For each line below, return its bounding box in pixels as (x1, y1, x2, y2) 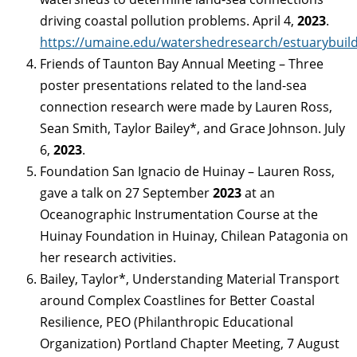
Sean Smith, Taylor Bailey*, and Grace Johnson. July (40, 120, 345, 138)
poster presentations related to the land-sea (40, 76, 307, 95)
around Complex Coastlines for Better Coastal (40, 292, 315, 310)
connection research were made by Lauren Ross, (40, 98, 332, 116)
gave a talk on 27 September (40, 184, 213, 202)
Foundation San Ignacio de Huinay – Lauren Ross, (40, 163, 335, 181)
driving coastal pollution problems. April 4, (40, 12, 297, 30)
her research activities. (40, 249, 176, 267)
